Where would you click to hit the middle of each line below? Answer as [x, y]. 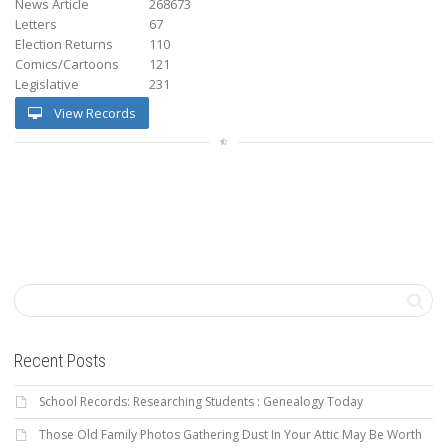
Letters [36, 23]
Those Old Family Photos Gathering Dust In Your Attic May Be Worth [230, 434]
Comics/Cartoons [67, 63]
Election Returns [64, 43]
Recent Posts [60, 360]
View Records [93, 112]
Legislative [47, 83]
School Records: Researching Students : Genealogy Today [201, 401]
